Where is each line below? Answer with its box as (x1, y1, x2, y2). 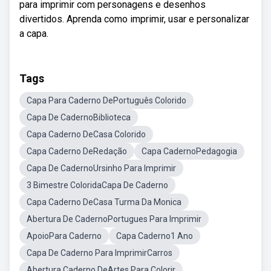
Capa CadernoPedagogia (142, 146, 237, 156)
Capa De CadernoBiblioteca (27, 113, 131, 122)
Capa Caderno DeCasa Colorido (27, 129, 146, 139)
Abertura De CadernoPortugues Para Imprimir (27, 214, 201, 224)
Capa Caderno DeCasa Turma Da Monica (27, 197, 181, 207)
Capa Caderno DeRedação (27, 146, 127, 156)
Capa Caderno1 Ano (116, 231, 193, 241)
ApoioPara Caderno (27, 231, 102, 241)
